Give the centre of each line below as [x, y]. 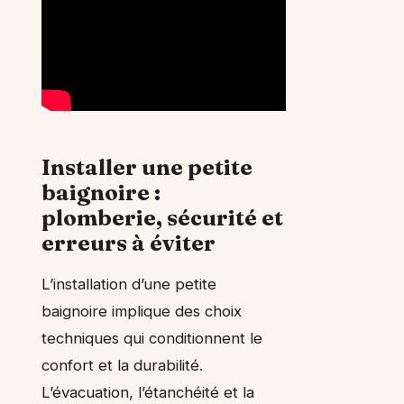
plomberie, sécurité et [162, 218]
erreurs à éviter [129, 243]
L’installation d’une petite [129, 285]
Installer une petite [147, 168]
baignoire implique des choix [142, 312]
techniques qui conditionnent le [152, 339]
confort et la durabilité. [122, 366]
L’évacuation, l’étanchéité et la [148, 393]
